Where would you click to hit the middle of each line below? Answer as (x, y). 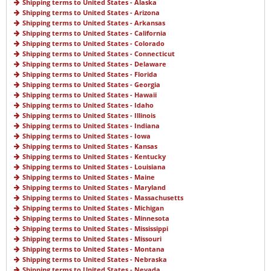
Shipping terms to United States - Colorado (93, 44)
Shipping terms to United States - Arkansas (94, 23)
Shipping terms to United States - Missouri (92, 239)
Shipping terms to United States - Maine (89, 177)
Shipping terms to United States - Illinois (89, 116)
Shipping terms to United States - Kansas (90, 146)
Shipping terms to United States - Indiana (91, 126)
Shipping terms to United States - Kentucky (94, 157)
